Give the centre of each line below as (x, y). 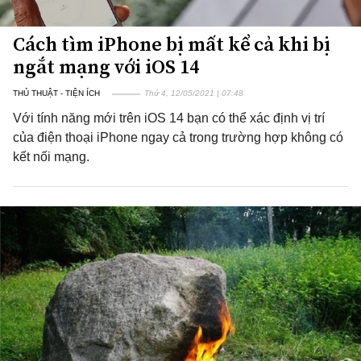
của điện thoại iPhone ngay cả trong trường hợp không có (178, 137)
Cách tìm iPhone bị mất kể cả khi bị (172, 44)
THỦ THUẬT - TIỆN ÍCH (56, 93)
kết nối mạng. (51, 157)
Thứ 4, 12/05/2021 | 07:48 (194, 93)
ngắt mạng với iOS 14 (106, 66)
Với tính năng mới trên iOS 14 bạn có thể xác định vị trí (169, 118)
